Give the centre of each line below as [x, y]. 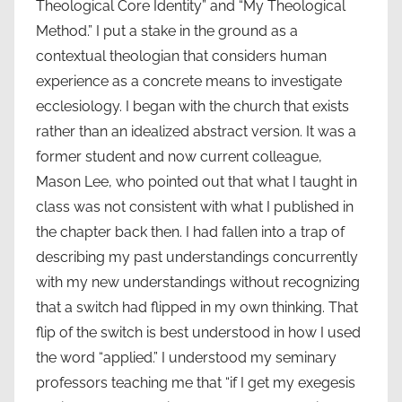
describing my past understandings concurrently [197, 257]
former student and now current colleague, [179, 156]
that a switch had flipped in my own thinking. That [197, 307]
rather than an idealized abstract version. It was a [196, 131]
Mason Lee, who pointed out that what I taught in [197, 181]
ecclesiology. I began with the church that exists [192, 106]
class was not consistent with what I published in [195, 206]
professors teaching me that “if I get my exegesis [196, 382]
